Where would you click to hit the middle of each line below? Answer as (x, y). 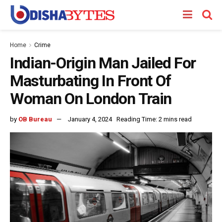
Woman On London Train (91, 99)
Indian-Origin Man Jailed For (103, 63)
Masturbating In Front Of (90, 81)
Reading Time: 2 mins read (154, 119)
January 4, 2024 (90, 119)
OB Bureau (35, 119)
